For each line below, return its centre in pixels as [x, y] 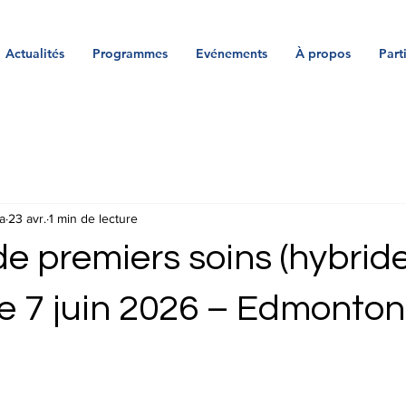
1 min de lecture [93, 218]
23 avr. [27, 218]
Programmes [130, 53]
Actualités [34, 53]
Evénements [231, 53]
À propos [323, 53]
